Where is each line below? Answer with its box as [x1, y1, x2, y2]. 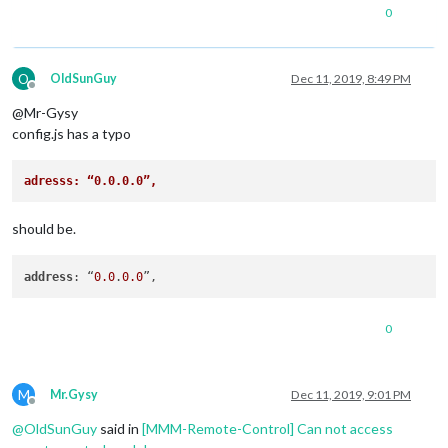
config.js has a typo [12, 124, 131, 142]
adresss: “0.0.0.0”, [24, 174, 172, 189]
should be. [12, 220, 76, 238]
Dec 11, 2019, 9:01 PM [291, 386, 411, 402]
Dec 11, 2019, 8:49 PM [291, 70, 411, 86]
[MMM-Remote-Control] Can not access [142, 419, 393, 437]
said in [97, 419, 142, 437]
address [24, 269, 74, 284]
